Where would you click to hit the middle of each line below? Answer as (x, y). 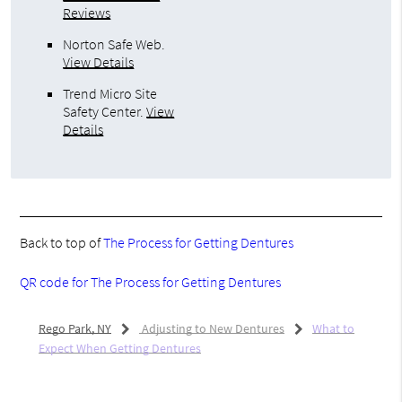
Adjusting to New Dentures (211, 329)
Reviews (87, 13)
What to (333, 329)
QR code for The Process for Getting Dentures (151, 282)
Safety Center (102, 112)
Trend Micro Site (110, 94)
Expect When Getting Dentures (119, 349)
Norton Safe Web (113, 44)
